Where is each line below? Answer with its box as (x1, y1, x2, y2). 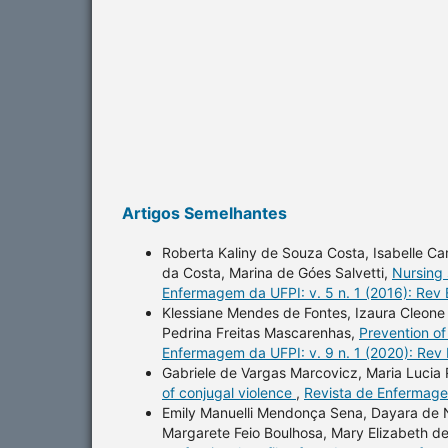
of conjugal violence (162, 383, 296, 401)
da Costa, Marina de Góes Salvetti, (162, 263, 392, 281)
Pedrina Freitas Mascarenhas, (162, 323, 359, 341)
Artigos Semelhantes (122, 202, 287, 223)
